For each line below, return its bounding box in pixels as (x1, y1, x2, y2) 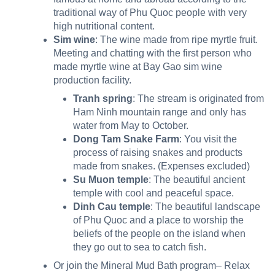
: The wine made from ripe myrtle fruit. (95, 34, 258, 45)
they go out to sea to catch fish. (73, 242, 206, 253)
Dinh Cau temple (73, 201, 150, 212)
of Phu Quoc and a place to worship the (73, 215, 244, 226)
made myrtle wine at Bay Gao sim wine (53, 61, 222, 72)
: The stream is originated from (133, 93, 264, 104)
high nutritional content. (53, 21, 155, 32)
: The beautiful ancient (149, 174, 245, 185)
